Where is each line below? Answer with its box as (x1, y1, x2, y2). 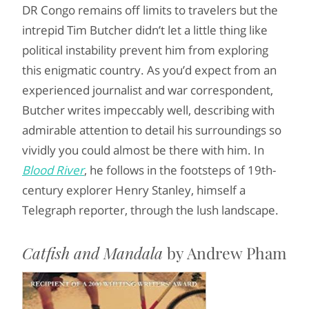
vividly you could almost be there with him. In (22, 142, 264, 158)
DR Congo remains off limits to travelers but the (22, 2, 278, 18)
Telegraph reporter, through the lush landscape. (22, 202, 279, 218)
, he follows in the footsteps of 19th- (84, 162, 276, 178)
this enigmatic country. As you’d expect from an (22, 62, 277, 78)
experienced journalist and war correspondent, (22, 82, 273, 98)
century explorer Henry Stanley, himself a (22, 182, 246, 198)
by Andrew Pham (163, 242, 286, 263)
